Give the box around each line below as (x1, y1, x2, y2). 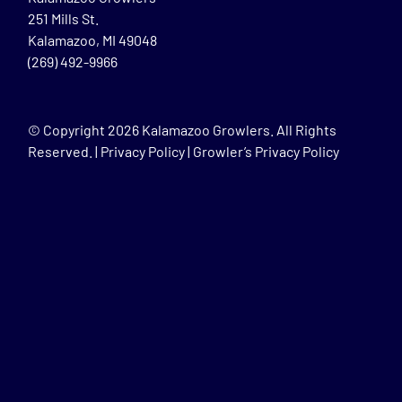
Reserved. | (28, 142, 101, 160)
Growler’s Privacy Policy (193, 142, 340, 160)
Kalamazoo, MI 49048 (28, 31, 158, 48)
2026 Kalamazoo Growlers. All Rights (108, 120, 337, 138)
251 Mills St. (28, 9, 100, 27)
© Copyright (28, 120, 109, 138)
